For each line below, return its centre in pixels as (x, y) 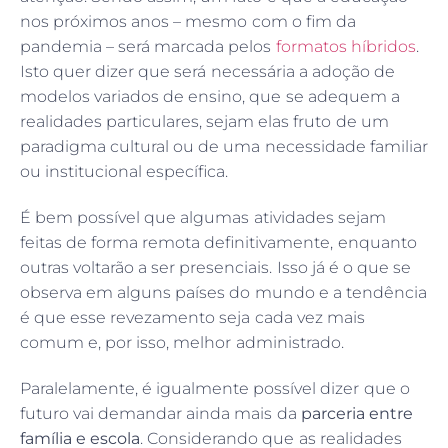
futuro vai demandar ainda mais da (160, 414)
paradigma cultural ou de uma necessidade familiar (224, 147)
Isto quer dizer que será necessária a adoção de (207, 72)
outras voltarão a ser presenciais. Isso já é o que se (216, 268)
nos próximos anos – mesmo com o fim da (188, 22)
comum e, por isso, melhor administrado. (182, 343)
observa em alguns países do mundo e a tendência (223, 293)
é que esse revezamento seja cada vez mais (192, 318)
